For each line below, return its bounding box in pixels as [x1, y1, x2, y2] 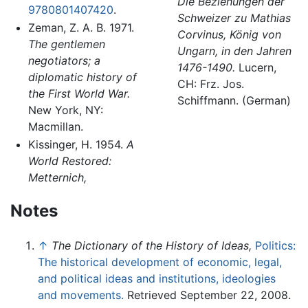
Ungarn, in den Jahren [177, 43, 291, 58]
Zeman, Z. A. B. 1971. [27, 20, 134, 34]
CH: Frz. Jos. [177, 76, 244, 91]
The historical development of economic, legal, [38, 255, 282, 269]
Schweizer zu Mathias [177, 10, 291, 25]
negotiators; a [27, 53, 100, 67]
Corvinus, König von [177, 27, 281, 41]
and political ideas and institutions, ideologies [38, 272, 276, 286]
